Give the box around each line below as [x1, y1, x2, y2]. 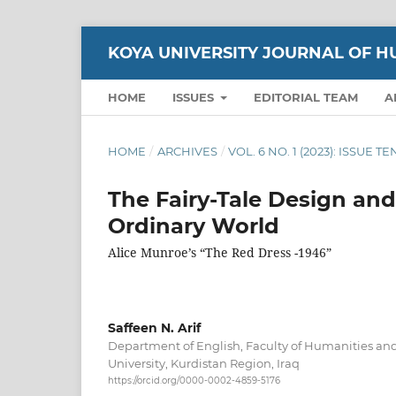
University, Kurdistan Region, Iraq [108, 355, 300, 370]
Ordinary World [108, 212, 279, 239]
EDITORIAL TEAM [254, 89, 359, 104]
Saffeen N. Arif [108, 319, 201, 336]
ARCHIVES [156, 143, 217, 158]
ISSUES [172, 89, 217, 104]
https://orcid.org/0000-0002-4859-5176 [108, 375, 280, 387]
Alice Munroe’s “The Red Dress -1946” [108, 243, 331, 261]
